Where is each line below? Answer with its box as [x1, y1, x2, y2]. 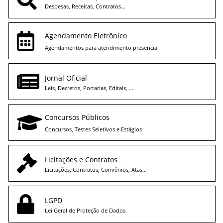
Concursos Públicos [45, 112, 110, 122]
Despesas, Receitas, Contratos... [45, 2, 125, 10]
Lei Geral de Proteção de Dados [45, 206, 125, 214]
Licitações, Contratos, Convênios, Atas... [45, 165, 147, 173]
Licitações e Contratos [45, 154, 117, 164]
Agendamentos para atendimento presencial [45, 44, 159, 52]
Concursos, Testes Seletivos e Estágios [45, 125, 142, 133]
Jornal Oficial [45, 73, 87, 83]
